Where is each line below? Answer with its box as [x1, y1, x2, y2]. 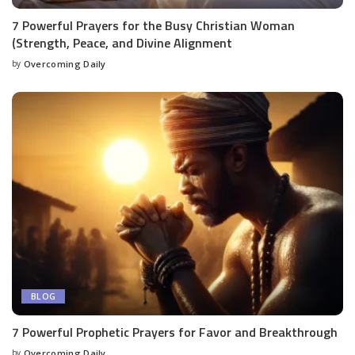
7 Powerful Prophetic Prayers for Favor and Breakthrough [12, 323, 338, 342]
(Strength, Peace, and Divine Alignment [12, 33, 232, 53]
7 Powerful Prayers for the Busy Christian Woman [12, 16, 295, 36]
